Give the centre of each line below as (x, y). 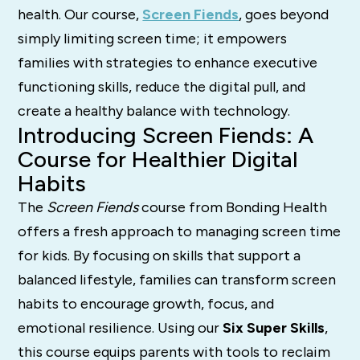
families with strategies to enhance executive (168, 63)
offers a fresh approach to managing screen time (180, 232)
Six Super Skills (274, 328)
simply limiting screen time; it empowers (153, 39)
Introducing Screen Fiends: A (166, 135)
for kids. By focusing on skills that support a (160, 256)
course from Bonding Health (233, 208)
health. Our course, (80, 15)
